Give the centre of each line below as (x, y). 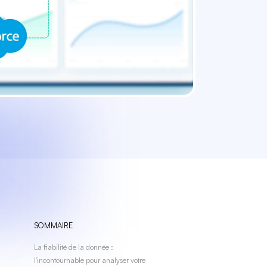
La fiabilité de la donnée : (73, 246)
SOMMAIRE (53, 226)
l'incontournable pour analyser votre (89, 260)
